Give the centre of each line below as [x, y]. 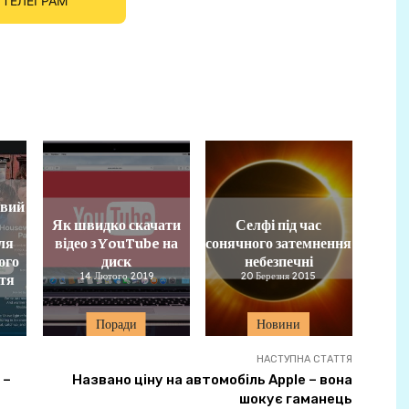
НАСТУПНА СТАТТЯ [304, 360]
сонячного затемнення [279, 241]
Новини [279, 325]
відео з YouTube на [116, 241]
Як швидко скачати [116, 223]
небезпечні [278, 260]
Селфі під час [279, 223]
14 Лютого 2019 [116, 275]
